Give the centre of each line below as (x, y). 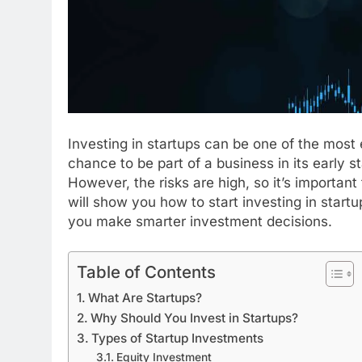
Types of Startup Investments (178, 339)
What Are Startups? (145, 298)
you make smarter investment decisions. (200, 221)
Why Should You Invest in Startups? (195, 318)
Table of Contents (146, 272)
